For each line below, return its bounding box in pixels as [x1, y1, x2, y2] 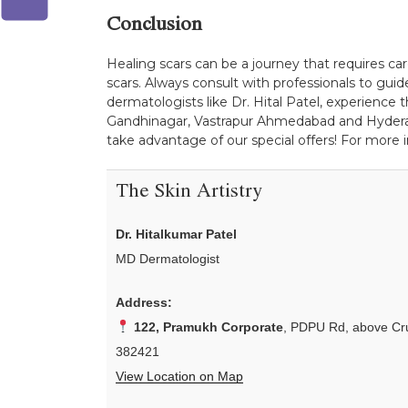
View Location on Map [116, 368, 243, 383]
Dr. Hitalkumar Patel [116, 226, 237, 241]
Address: [116, 294, 172, 310]
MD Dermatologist [116, 250, 219, 266]
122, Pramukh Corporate [133, 319, 283, 334]
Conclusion [107, 15, 202, 36]
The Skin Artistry [116, 183, 262, 204]
